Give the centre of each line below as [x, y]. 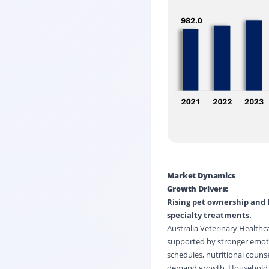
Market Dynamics [201, 175]
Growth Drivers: [197, 188]
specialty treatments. [209, 215]
